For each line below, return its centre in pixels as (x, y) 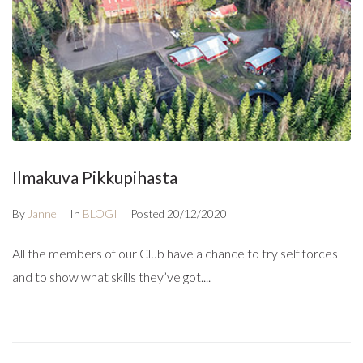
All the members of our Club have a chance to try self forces (175, 254)
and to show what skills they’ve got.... (111, 277)
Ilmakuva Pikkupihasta (95, 177)
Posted (149, 214)
